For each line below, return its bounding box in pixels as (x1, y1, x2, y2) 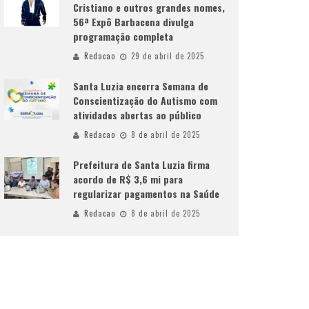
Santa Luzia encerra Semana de (73, 79, 208, 93)
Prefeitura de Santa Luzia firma (73, 157, 210, 172)
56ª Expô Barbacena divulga (73, 14, 194, 29)
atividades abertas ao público (73, 108, 201, 122)
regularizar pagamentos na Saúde (73, 186, 219, 201)
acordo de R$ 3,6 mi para (73, 172, 183, 186)
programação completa (73, 29, 173, 43)
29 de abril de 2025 (131, 50, 204, 61)
